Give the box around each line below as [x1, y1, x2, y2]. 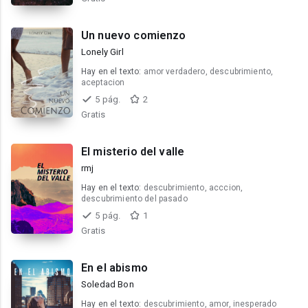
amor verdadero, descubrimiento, [143, 67, 274, 76]
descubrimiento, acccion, [143, 183, 243, 192]
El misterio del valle [81, 145, 185, 158]
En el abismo [81, 261, 148, 274]
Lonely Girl [81, 47, 124, 57]
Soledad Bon [81, 279, 134, 289]
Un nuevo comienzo [81, 29, 186, 42]
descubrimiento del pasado [81, 194, 188, 203]
